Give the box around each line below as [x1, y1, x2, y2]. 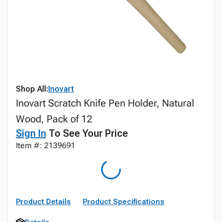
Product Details [16, 197, 71, 206]
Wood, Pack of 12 [16, 113, 92, 125]
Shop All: [16, 84, 48, 94]
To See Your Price [46, 127, 128, 139]
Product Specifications [83, 197, 165, 206]
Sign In [16, 127, 46, 139]
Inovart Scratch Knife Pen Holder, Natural [16, 97, 194, 109]
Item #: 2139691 [16, 141, 75, 150]
